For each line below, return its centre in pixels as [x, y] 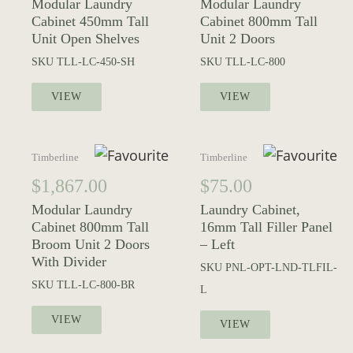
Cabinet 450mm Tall [90, 22]
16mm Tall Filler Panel [266, 227]
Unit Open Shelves [85, 39]
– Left [217, 245]
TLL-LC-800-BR [96, 285]
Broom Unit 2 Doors [91, 245]
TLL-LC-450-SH [96, 62]
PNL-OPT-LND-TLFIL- [281, 268]
